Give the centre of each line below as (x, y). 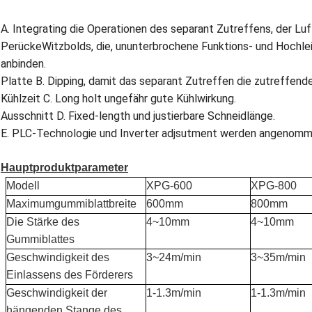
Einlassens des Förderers (70, 274)
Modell (23, 185)
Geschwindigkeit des (58, 257)
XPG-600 (170, 185)
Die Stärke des (43, 221)
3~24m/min (174, 257)
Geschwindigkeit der (57, 292)
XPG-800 (274, 185)
